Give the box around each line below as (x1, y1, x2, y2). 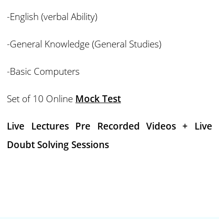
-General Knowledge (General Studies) (7, 37, 162, 51)
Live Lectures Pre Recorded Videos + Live (7, 119, 212, 133)
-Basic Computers (7, 65, 80, 78)
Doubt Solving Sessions (7, 138, 109, 152)
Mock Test (75, 92, 121, 106)
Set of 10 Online (7, 92, 76, 106)
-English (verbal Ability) (7, 10, 98, 23)
